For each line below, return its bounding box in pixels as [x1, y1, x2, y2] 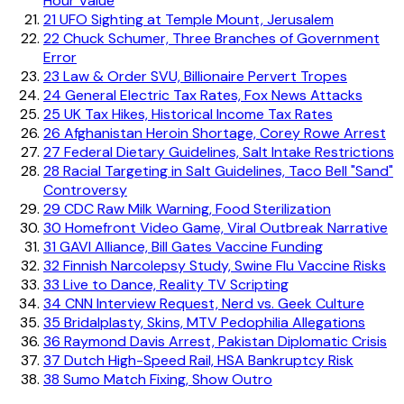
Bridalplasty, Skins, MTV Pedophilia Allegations [60, 312, 365, 332]
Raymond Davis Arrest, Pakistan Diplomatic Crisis [60, 331, 387, 351]
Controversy [43, 179, 127, 199]
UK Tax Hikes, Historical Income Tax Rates [60, 104, 333, 124]
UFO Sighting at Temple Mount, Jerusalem [56, 9, 334, 29]
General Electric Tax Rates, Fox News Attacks [61, 85, 363, 105]
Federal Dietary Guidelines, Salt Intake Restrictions [60, 142, 394, 161]
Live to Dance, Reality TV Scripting [60, 274, 289, 294]
